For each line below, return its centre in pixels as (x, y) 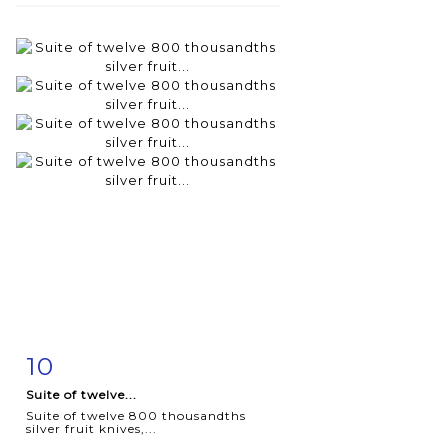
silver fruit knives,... (91, 428)
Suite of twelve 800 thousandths (136, 415)
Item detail (89, 361)
